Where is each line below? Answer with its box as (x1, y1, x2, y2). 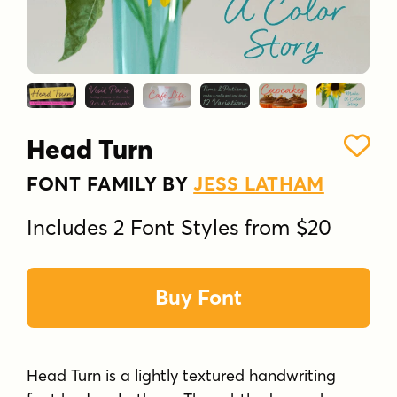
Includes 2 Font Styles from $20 (27, 214, 332, 240)
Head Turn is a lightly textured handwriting (27, 364, 337, 385)
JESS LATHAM (193, 170, 324, 196)
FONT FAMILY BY (27, 170, 194, 196)
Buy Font (154, 284, 242, 310)
